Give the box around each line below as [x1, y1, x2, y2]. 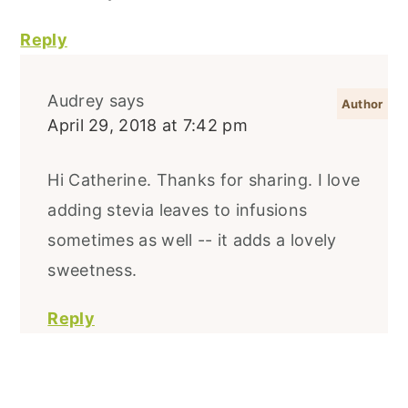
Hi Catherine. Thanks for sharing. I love [47, 169, 361, 189]
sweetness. [47, 260, 138, 280]
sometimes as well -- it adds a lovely [47, 229, 337, 250]
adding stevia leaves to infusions [47, 199, 308, 219]
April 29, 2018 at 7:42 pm [47, 115, 248, 135]
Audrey [47, 90, 105, 110]
